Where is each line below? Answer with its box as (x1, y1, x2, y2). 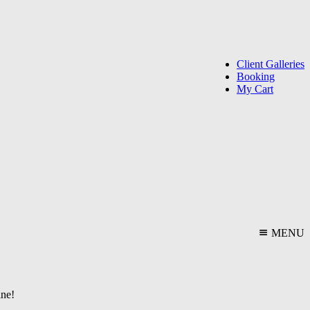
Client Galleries (237, 58, 304, 70)
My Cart (237, 83, 273, 95)
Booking (237, 71, 275, 82)
